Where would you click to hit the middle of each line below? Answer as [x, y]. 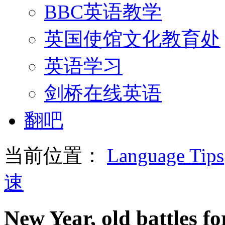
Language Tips [165, 155]
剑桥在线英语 [103, 93]
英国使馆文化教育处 [132, 39]
